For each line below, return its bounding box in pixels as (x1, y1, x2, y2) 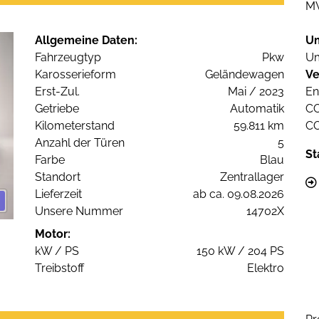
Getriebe (35, 102, 79, 116)
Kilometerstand (35, 119, 115, 133)
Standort (35, 170, 80, 184)
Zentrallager (220, 170, 284, 184)
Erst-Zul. (35, 85, 80, 99)
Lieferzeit (35, 187, 82, 202)
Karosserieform (35, 68, 116, 82)
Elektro (247, 261, 284, 276)
